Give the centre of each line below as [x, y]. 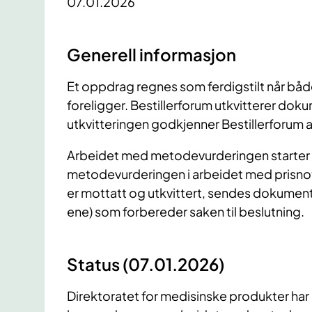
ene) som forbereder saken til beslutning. [186, 211]
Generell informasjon [151, 54]
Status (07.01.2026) [146, 264]
